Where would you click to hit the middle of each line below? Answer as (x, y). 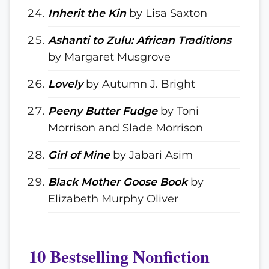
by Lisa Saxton (167, 13)
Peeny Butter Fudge (103, 111)
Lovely (65, 84)
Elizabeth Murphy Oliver (113, 198)
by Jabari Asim (151, 155)
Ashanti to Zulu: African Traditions (140, 40)
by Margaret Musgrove (109, 57)
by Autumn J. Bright (139, 84)
